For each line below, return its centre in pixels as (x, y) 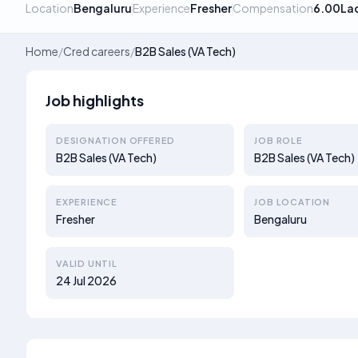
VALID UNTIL (87, 263)
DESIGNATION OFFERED (116, 140)
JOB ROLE (278, 140)
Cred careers (97, 51)
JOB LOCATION (292, 202)
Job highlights (95, 100)
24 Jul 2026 (86, 280)
